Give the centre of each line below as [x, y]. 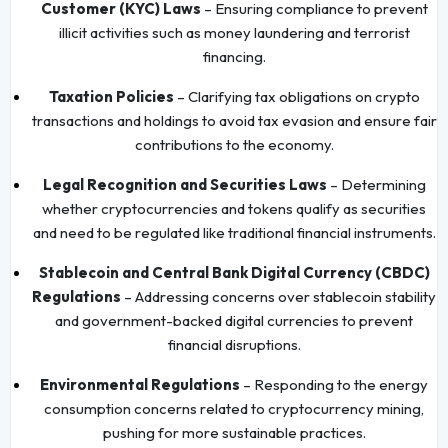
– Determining [376, 184]
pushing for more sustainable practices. [234, 432]
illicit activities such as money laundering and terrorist [234, 32]
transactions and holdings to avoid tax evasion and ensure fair [234, 120]
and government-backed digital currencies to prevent [234, 320]
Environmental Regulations [140, 384]
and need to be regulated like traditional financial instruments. [234, 232]
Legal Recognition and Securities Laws [184, 184]
